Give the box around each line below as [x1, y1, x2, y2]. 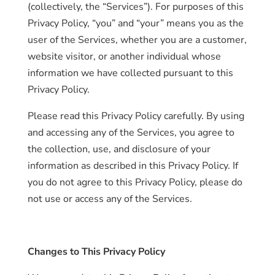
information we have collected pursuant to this [27, 66, 233, 80]
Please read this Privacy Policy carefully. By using [27, 109, 244, 123]
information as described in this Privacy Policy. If [27, 159, 238, 172]
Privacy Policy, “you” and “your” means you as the [27, 17, 244, 30]
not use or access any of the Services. [27, 192, 192, 206]
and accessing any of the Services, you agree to [27, 126, 234, 139]
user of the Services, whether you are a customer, [27, 33, 247, 47]
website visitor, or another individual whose [27, 50, 221, 63]
